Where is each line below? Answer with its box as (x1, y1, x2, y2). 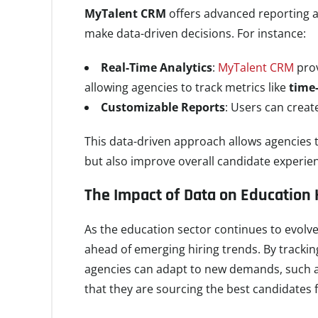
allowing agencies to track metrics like (84, 79, 289, 95)
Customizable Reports (101, 99, 225, 115)
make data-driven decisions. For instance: (84, 26, 306, 41)
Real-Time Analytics (101, 60, 212, 75)
